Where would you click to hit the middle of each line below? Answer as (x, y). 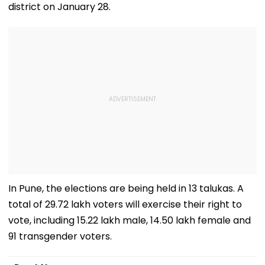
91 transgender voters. (60, 236)
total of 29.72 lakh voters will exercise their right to (125, 204)
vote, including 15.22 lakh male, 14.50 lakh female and (130, 220)
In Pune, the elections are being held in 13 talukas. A (126, 188)
